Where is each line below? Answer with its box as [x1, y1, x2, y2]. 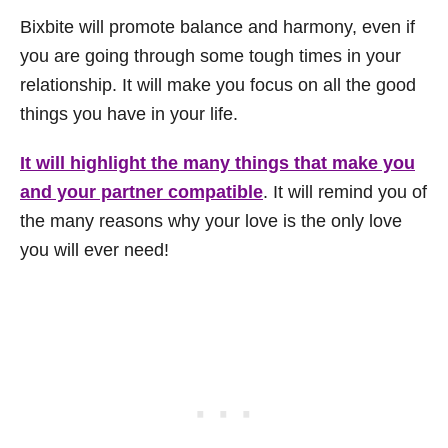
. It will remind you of [263, 182, 427, 202]
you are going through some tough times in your [20, 46, 401, 66]
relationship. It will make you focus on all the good [20, 75, 416, 95]
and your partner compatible [20, 182, 263, 202]
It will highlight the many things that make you [20, 153, 415, 173]
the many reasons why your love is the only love [20, 211, 402, 231]
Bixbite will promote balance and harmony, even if [20, 17, 415, 37]
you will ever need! [20, 240, 169, 260]
